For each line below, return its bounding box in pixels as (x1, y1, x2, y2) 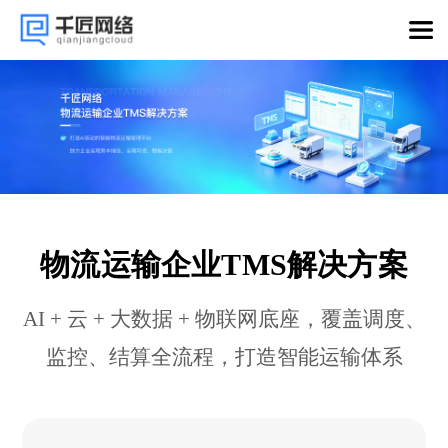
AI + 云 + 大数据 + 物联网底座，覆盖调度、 (22, 306, 426, 331)
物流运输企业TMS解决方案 (40, 247, 408, 281)
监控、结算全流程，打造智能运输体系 (45, 344, 403, 369)
